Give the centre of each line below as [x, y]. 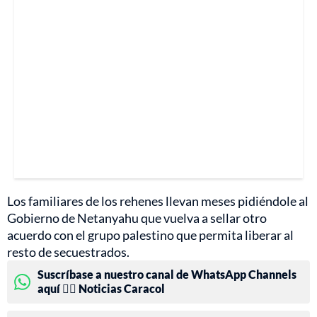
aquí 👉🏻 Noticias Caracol [101, 288]
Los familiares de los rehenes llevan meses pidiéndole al [158, 201]
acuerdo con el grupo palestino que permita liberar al [150, 235]
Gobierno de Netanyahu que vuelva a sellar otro [137, 218]
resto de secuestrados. [68, 252]
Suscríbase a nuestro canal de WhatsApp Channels [167, 274]
